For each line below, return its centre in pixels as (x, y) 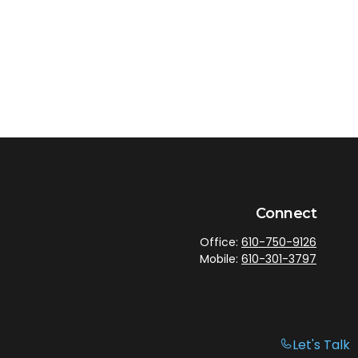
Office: (221, 242)
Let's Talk (321, 345)
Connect (286, 213)
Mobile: (221, 259)
